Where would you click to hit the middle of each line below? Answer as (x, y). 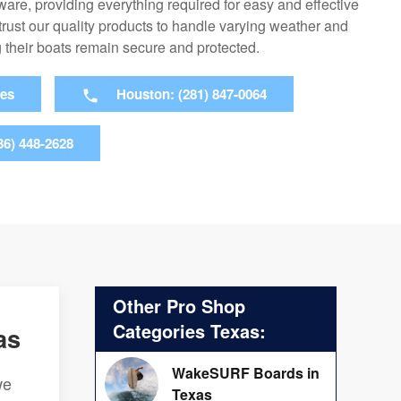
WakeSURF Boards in (246, 373)
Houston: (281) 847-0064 (192, 94)
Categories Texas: (189, 331)
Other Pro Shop (179, 306)
